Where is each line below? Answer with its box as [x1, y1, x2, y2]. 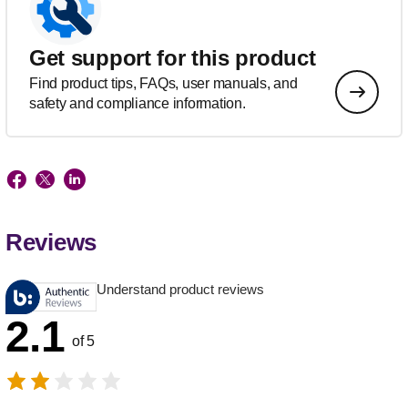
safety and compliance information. [29, 95, 246, 111]
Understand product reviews [97, 280, 264, 297]
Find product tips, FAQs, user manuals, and [29, 75, 298, 91]
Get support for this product [29, 45, 316, 70]
